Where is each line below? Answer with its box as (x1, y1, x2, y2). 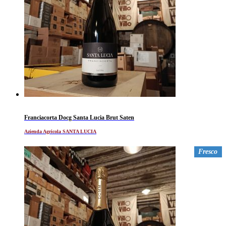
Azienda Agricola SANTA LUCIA (24, 128, 96, 134)
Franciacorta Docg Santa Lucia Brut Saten (24, 114, 134, 121)
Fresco (198, 147, 218, 155)
